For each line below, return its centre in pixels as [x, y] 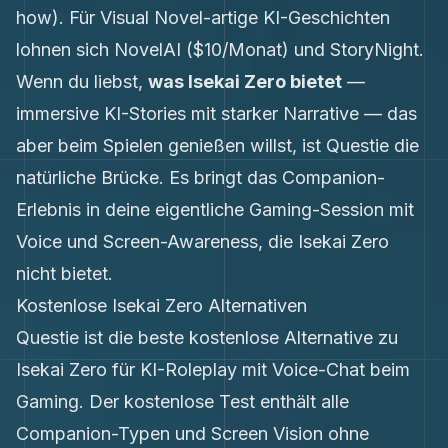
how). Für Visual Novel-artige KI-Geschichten [203, 17]
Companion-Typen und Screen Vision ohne [192, 433]
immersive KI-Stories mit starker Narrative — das [216, 113]
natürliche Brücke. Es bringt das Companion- [200, 177]
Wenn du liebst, [82, 81]
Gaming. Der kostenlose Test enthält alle [182, 401]
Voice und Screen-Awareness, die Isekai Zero [202, 241]
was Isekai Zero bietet [245, 81]
